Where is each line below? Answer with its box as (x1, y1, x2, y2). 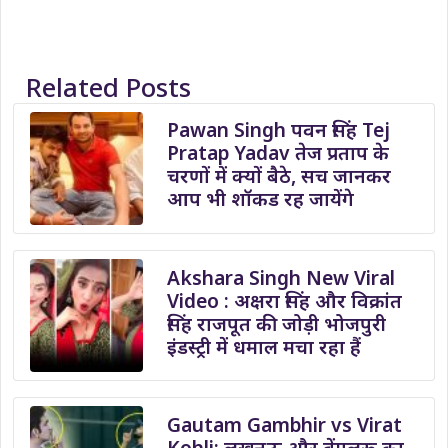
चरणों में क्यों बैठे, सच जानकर (167, 162, 392, 190)
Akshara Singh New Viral (167, 263, 396, 291)
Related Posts (25, 69, 191, 105)
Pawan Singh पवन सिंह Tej (167, 116, 391, 144)
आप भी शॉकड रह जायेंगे (167, 185, 355, 213)
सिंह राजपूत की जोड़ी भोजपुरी (167, 309, 387, 337)
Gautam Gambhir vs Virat (167, 410, 403, 438)
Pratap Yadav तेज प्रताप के (167, 139, 390, 167)
